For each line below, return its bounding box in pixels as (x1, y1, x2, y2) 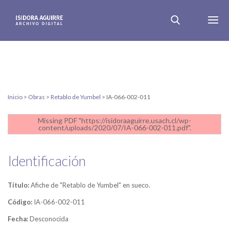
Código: (8, 198, 34, 206)
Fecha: (8, 215, 30, 223)
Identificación (8, 152, 86, 169)
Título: (8, 181, 31, 189)
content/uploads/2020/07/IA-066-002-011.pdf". (38, 123, 191, 132)
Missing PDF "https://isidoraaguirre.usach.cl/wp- (38, 116, 191, 125)
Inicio (8, 93, 22, 101)
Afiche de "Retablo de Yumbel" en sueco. (31, 181, 150, 189)
